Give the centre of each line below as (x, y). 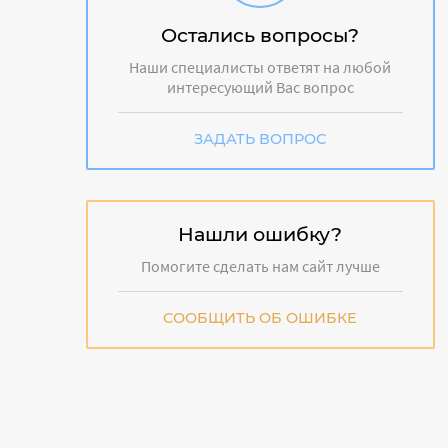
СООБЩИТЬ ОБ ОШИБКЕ (260, 317)
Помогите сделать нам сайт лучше (260, 265)
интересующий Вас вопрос (260, 86)
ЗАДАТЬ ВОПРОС (260, 138)
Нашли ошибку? (260, 233)
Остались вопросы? (260, 34)
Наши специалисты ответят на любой (260, 66)
